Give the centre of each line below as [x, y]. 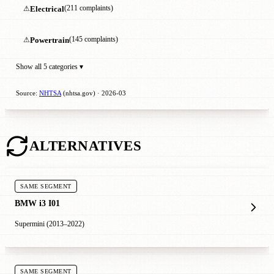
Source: [28, 93]
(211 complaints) [89, 9]
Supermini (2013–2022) [50, 224]
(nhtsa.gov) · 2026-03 [94, 93]
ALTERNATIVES [86, 146]
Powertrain [50, 40]
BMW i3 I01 [37, 203]
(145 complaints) [94, 40]
